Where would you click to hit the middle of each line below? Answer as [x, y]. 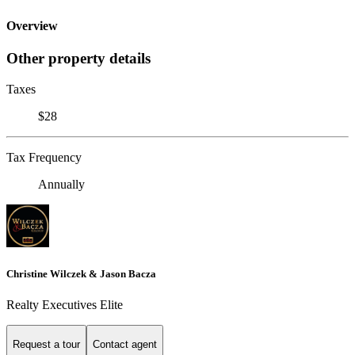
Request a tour [46, 344]
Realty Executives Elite [65, 305]
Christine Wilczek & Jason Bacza [81, 274]
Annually [61, 185]
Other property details [78, 59]
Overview [32, 26]
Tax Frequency [44, 158]
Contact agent [125, 344]
